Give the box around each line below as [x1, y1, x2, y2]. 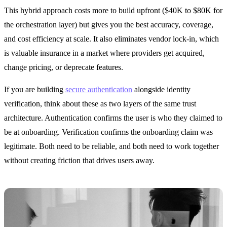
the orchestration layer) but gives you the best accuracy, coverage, [4, 20, 213, 29]
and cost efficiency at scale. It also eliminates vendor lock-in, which [4, 34, 219, 44]
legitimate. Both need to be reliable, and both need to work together [4, 142, 219, 151]
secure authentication [65, 85, 132, 94]
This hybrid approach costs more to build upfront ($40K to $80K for [4, 6, 222, 15]
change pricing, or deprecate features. [4, 63, 123, 72]
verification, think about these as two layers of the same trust [4, 99, 196, 108]
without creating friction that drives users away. [4, 156, 155, 165]
